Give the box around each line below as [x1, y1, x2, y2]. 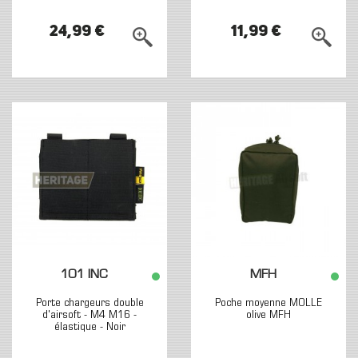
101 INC [60, 269, 109, 281]
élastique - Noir [54, 321, 125, 333]
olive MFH [246, 309, 291, 321]
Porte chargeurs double [35, 297, 144, 309]
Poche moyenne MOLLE [215, 297, 322, 309]
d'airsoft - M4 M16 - [42, 309, 137, 321]
